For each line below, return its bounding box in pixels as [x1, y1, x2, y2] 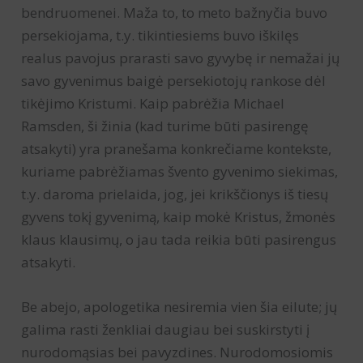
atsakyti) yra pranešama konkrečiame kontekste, [21, 139, 332, 159]
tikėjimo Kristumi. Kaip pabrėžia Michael [21, 94, 285, 113]
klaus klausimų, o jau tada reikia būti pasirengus [21, 230, 337, 250]
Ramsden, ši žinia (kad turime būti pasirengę [21, 117, 310, 136]
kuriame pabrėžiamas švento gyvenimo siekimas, [21, 162, 339, 181]
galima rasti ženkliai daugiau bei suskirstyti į [21, 320, 310, 340]
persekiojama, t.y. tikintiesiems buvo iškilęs [21, 26, 300, 45]
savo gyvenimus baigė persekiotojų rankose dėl [21, 71, 327, 91]
